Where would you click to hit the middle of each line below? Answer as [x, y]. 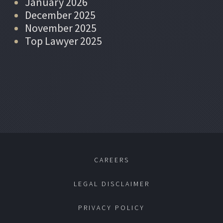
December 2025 [60, 15]
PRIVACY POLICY [111, 207]
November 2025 [61, 28]
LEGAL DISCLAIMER [111, 183]
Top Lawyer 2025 [63, 41]
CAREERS [111, 160]
